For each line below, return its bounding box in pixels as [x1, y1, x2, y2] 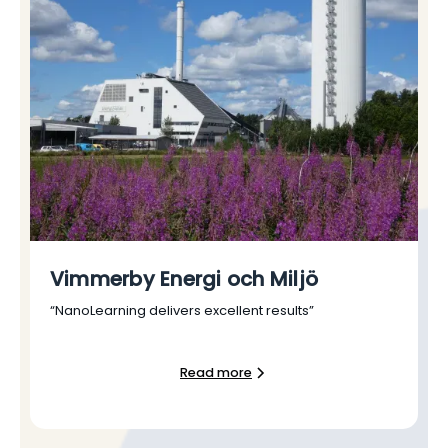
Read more [180, 364, 252, 382]
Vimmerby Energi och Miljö [50, 265, 318, 294]
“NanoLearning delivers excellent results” [50, 301, 314, 321]
